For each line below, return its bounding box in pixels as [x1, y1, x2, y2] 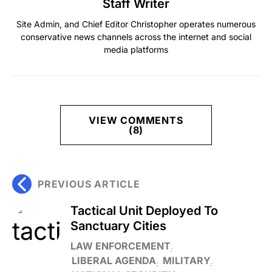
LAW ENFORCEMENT [70, 239, 170, 252]
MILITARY [163, 254, 210, 267]
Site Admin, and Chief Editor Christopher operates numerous [16, 18, 256, 29]
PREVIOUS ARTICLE [38, 177, 140, 190]
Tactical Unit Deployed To [70, 203, 218, 218]
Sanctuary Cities [70, 218, 166, 233]
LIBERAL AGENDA [72, 254, 156, 267]
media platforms [104, 44, 168, 55]
